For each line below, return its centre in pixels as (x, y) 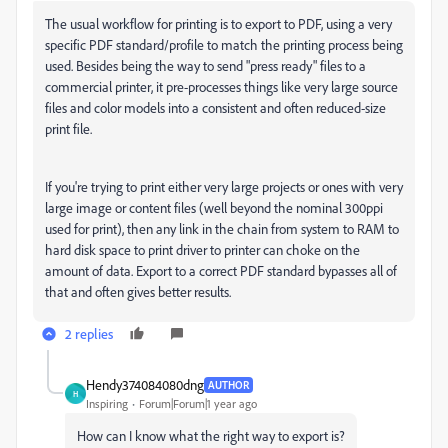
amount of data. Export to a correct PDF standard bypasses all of (221, 270)
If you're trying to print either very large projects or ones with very (224, 186)
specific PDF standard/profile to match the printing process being (224, 44)
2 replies (89, 333)
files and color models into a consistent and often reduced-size (215, 107)
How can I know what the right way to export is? (211, 435)
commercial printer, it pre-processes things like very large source (221, 86)
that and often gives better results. (138, 291)
